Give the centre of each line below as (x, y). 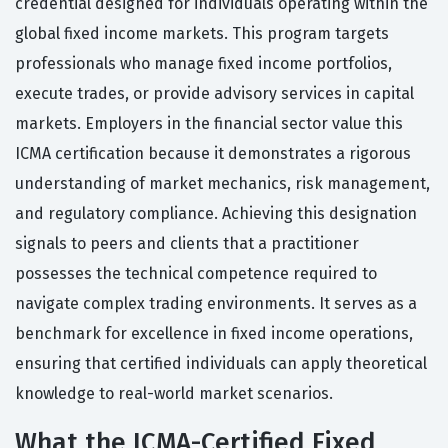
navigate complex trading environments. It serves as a (216, 304)
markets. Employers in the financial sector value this (209, 124)
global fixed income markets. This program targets (202, 34)
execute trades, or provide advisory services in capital (214, 94)
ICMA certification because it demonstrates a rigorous (213, 154)
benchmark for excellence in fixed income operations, (214, 334)
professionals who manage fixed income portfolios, (203, 64)
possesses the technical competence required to (196, 274)
